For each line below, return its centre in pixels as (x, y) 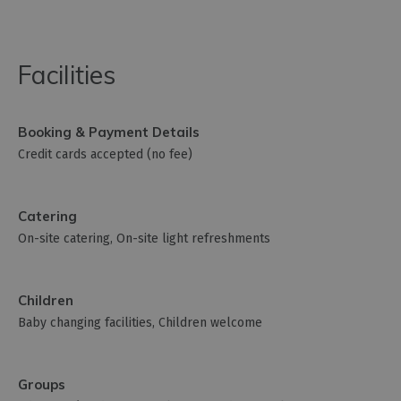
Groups (42, 384)
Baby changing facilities (85, 322)
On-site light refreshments (193, 238)
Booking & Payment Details (109, 132)
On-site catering (64, 238)
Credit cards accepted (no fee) (105, 154)
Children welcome (210, 322)
